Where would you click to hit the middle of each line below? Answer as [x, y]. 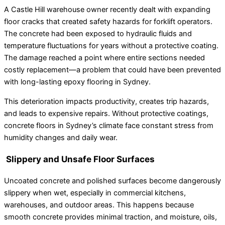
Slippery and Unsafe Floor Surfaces [79, 159]
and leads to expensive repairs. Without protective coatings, [106, 113]
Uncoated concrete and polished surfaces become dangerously [113, 181]
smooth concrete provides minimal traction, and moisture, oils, [110, 217]
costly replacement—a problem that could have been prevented [113, 70]
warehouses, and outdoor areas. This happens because [99, 205]
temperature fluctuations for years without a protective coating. [111, 46]
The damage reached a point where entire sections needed [104, 58]
